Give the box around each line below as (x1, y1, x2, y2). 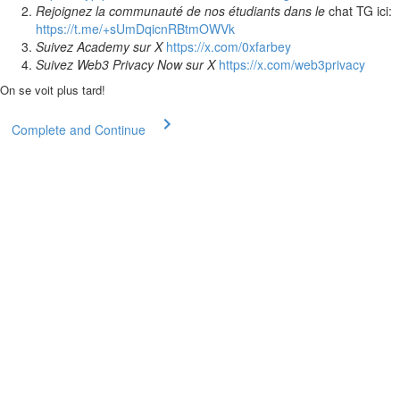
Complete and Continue (12, 120, 146, 138)
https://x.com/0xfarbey (166, 37, 291, 55)
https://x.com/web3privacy (219, 54, 365, 73)
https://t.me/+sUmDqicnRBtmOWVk (36, 19, 235, 37)
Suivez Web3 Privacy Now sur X (36, 54, 219, 73)
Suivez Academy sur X (36, 37, 166, 55)
